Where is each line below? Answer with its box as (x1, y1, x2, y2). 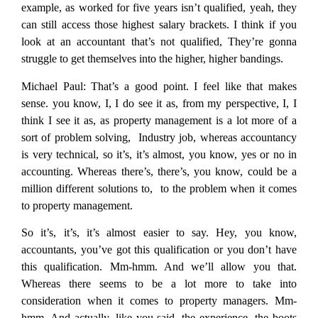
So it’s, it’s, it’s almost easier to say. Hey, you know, (21, 226, 297, 238)
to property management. (21, 199, 133, 212)
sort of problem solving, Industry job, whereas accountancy (21, 131, 297, 143)
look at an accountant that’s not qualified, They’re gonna (21, 35, 297, 48)
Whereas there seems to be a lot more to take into (21, 277, 297, 290)
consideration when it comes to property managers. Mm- (21, 294, 297, 307)
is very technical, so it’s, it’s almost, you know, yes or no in (21, 148, 297, 160)
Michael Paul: (21, 79, 86, 92)
